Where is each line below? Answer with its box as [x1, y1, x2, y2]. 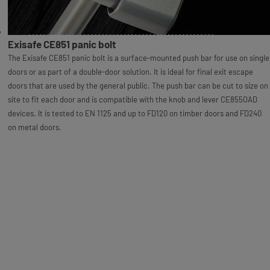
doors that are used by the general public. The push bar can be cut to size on [7, 80, 268, 90]
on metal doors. [7, 122, 61, 132]
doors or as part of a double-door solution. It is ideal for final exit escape [7, 66, 253, 77]
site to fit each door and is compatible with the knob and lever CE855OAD [7, 94, 257, 104]
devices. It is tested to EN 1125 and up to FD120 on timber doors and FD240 [7, 108, 262, 118]
